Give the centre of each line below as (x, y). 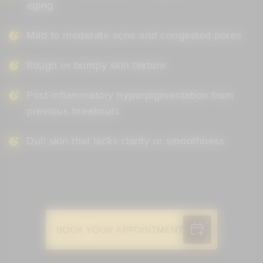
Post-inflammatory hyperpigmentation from (130, 95)
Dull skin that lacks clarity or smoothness (125, 141)
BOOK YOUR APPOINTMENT (120, 230)
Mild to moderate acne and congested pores (134, 35)
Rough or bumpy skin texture (97, 65)
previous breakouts (73, 111)
